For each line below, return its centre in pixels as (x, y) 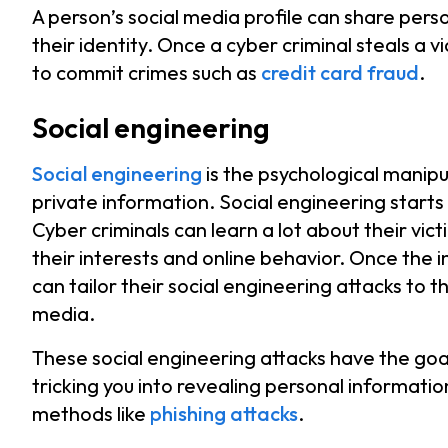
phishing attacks (224, 413)
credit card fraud (340, 72)
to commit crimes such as (146, 72)
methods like (91, 413)
